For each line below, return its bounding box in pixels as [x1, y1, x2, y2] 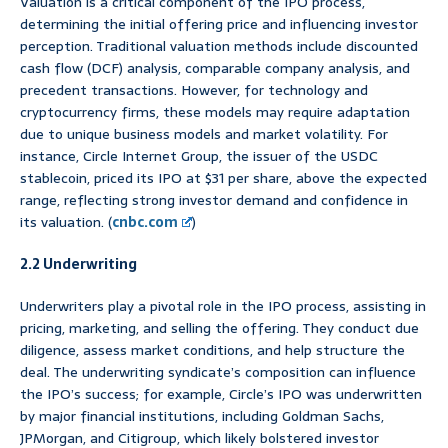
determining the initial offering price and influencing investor [20, 12, 418, 35]
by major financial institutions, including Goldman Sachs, [20, 404, 384, 427]
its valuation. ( [20, 210, 112, 233]
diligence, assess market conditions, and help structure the [20, 338, 405, 361]
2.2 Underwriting [20, 252, 137, 275]
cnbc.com [112, 210, 178, 233]
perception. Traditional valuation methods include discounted [20, 34, 418, 57]
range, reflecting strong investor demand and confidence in [20, 188, 408, 211]
